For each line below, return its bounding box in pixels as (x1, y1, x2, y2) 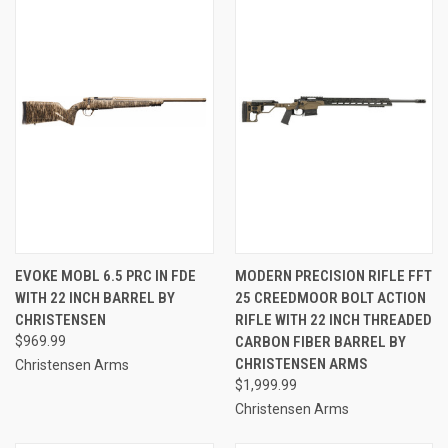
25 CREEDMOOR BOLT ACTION (234, 288, 426, 307)
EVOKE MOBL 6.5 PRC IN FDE (15, 266, 196, 285)
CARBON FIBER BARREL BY (234, 332, 406, 351)
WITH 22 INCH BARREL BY (15, 288, 175, 307)
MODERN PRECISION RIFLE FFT (234, 266, 432, 285)
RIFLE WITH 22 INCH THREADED (234, 310, 432, 329)
